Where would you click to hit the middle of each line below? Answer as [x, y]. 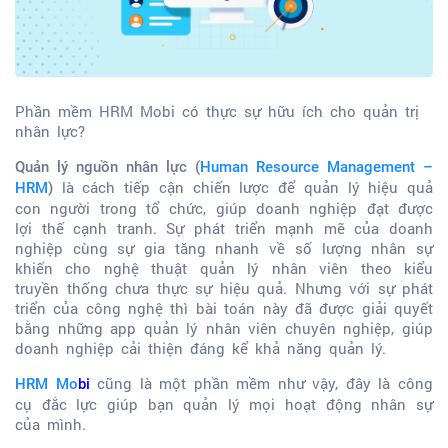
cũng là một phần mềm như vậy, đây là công [261, 383]
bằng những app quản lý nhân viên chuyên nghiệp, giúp [224, 328]
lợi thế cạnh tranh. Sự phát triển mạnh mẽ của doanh [224, 228]
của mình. [54, 424]
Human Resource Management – [316, 167]
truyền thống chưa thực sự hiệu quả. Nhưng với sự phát [224, 288]
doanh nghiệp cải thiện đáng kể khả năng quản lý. [200, 348]
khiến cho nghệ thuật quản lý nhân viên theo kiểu [224, 268]
